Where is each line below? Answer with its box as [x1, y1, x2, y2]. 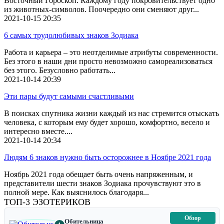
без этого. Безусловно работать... [4, 66, 115, 75]
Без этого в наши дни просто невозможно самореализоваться [4, 57, 212, 66]
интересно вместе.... [4, 127, 72, 136]
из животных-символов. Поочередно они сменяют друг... [4, 5, 199, 14]
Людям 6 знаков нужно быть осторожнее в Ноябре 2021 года [4, 153, 211, 162]
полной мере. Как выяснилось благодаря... [4, 188, 149, 197]
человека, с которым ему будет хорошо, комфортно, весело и [4, 118, 210, 127]
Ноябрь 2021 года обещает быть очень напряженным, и [4, 170, 193, 179]
